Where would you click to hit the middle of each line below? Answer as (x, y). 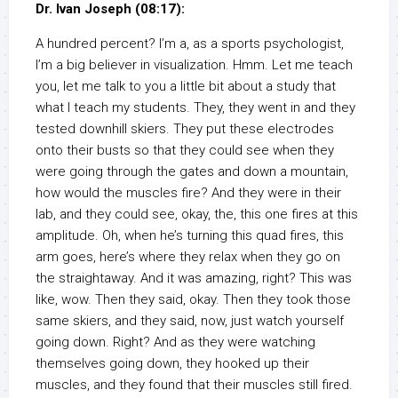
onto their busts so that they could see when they (185, 151)
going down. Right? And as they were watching (175, 342)
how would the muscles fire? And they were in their (188, 193)
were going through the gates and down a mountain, (192, 172)
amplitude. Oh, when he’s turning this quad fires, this (190, 236)
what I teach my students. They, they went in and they (195, 108)
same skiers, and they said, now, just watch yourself (190, 321)
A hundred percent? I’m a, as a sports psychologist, (190, 44)
